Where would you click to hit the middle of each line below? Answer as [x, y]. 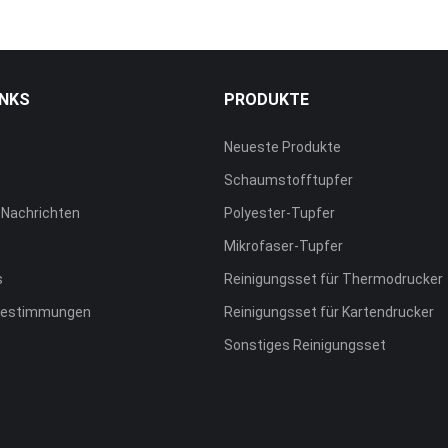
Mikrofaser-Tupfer [283, 246]
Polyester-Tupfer [279, 213]
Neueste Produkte [282, 147]
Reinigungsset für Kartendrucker [328, 312]
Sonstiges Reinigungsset [304, 345]
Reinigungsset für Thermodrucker [333, 279]
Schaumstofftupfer [288, 180]
